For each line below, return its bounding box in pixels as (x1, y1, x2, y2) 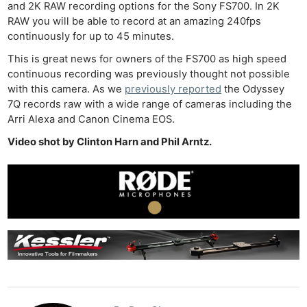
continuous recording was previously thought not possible (8, 67, 291, 80)
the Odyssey (221, 82, 285, 95)
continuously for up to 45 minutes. (8, 29, 175, 42)
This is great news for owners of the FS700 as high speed (8, 52, 287, 65)
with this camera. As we (8, 82, 125, 95)
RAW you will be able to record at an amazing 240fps (8, 14, 262, 27)
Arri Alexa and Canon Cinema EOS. (8, 112, 175, 125)
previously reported (125, 82, 222, 95)
